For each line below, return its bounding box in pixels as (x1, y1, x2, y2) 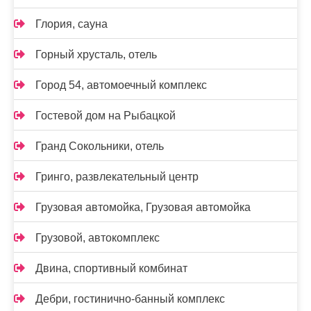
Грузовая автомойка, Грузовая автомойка (35, 201, 251, 214)
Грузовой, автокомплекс (35, 232, 160, 244)
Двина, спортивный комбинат (35, 262, 187, 275)
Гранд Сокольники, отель (35, 140, 164, 153)
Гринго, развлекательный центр (35, 171, 199, 183)
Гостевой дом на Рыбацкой (35, 110, 176, 122)
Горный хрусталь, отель (35, 49, 157, 61)
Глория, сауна (35, 18, 108, 31)
